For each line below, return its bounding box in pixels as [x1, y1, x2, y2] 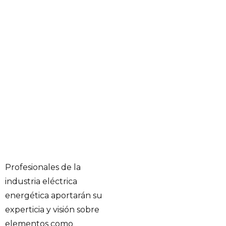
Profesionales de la [5, 162, 81, 172]
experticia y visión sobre [5, 204, 99, 214]
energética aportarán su [5, 190, 102, 200]
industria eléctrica [5, 176, 77, 186]
